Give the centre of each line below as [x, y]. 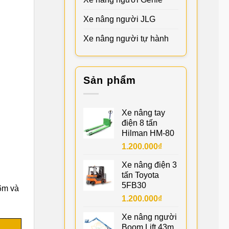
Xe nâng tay [143, 112]
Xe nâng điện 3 [149, 165]
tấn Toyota [140, 175]
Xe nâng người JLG [119, 19]
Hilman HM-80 [148, 133]
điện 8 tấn [140, 123]
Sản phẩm [110, 81]
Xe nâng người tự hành [126, 39]
